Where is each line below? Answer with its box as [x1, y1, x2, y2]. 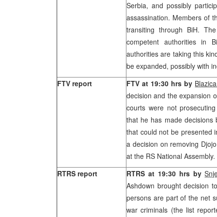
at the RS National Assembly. [126, 151, 215, 161]
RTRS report [57, 169, 97, 178]
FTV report [57, 78, 92, 88]
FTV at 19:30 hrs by [126, 78, 195, 88]
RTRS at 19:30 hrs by [126, 169, 205, 178]
